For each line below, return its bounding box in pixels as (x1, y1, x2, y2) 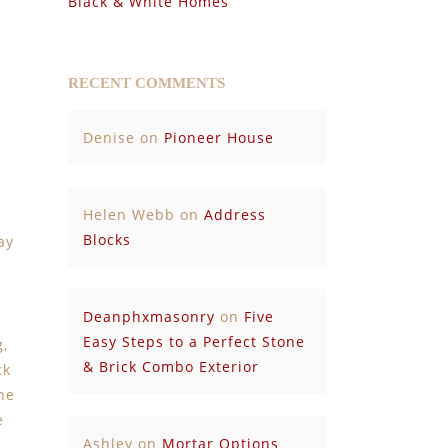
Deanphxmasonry (82, 307, 215, 326)
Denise (82, 128, 135, 147)
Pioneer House (163, 128, 274, 147)
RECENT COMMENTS (67, 75, 225, 91)
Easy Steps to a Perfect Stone (82, 332, 305, 351)
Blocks (82, 230, 131, 249)
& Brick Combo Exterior (82, 357, 259, 376)
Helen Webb (82, 205, 175, 224)
